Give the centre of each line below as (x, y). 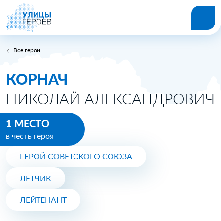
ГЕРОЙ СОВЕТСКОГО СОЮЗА (76, 156)
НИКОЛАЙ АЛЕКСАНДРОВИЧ (110, 98)
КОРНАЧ (37, 79)
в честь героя (30, 135)
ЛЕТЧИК (36, 178)
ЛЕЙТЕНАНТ (43, 200)
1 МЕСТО (28, 123)
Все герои (27, 50)
